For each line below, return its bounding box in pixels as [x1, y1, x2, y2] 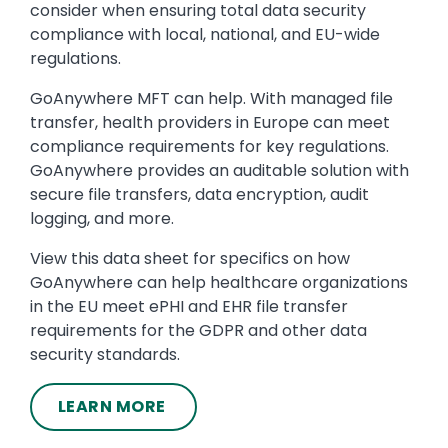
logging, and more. [30, 206, 174, 230]
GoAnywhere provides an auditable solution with [30, 158, 409, 182]
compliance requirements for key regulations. [30, 134, 389, 158]
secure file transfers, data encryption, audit [30, 182, 369, 206]
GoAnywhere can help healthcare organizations [30, 270, 408, 294]
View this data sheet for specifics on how [30, 246, 350, 270]
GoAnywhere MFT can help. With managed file [30, 86, 393, 110]
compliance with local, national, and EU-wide [30, 22, 380, 46]
